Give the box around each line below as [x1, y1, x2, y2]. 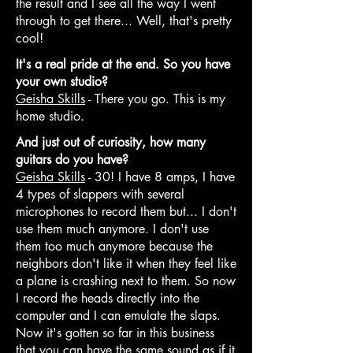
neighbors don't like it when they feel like [16, 255, 236, 272]
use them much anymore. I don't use [16, 220, 209, 237]
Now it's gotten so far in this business [16, 324, 214, 341]
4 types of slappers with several [16, 185, 184, 203]
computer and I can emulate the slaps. [16, 307, 221, 324]
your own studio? [16, 72, 108, 90]
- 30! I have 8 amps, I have [85, 168, 235, 185]
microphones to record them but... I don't [16, 203, 236, 220]
